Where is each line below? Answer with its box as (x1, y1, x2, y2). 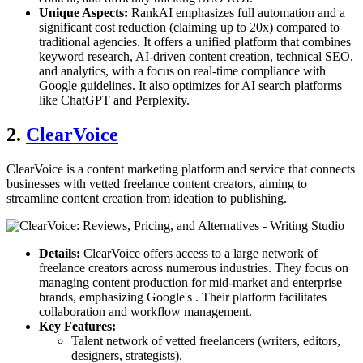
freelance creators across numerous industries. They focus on (39, 261, 348, 275)
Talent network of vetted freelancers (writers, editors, (71, 334, 340, 348)
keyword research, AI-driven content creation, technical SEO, (39, 49, 353, 64)
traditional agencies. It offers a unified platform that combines (39, 35, 351, 49)
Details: (39, 246, 80, 261)
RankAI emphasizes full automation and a (128, 6, 345, 20)
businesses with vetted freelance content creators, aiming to (6, 177, 307, 191)
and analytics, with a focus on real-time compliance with (39, 64, 326, 79)
